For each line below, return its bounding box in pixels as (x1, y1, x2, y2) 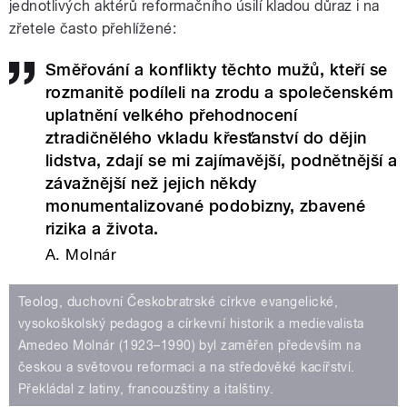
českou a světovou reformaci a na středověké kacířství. (18, 360, 355, 375)
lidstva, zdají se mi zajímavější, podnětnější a (45, 151, 398, 171)
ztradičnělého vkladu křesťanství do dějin (45, 128, 367, 148)
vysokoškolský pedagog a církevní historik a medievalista (18, 316, 364, 332)
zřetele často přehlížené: (9, 20, 176, 38)
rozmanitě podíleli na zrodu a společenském (45, 83, 394, 103)
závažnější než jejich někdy (45, 174, 257, 194)
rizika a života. (45, 219, 159, 239)
